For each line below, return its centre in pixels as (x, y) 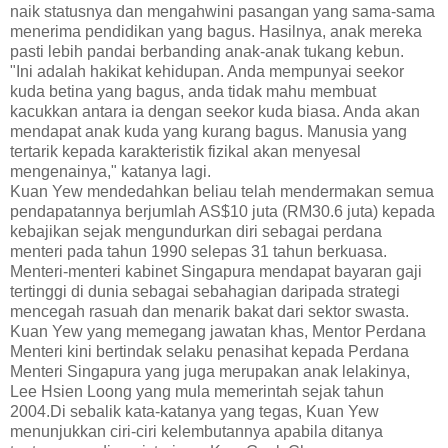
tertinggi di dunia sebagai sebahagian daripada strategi (205, 291)
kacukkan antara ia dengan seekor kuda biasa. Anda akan (215, 111)
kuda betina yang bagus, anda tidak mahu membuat (193, 91)
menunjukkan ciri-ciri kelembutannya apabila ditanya (196, 431)
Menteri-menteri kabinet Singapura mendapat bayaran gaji (216, 271)
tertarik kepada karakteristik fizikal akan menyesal (185, 151)
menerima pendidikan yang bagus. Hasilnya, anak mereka (216, 31)
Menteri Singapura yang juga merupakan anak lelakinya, (210, 371)
